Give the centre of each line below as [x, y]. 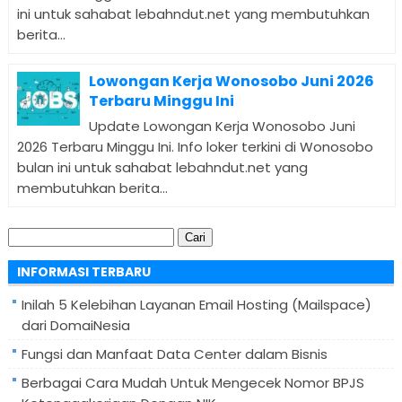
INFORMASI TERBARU [83, 271]
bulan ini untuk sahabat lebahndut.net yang [162, 168]
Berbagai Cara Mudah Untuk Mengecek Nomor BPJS [192, 382]
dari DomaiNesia [75, 325]
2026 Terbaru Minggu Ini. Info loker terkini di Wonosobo [195, 147]
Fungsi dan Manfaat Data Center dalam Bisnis [174, 354]
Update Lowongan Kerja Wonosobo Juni [222, 127]
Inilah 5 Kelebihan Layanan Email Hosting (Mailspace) [196, 304]
